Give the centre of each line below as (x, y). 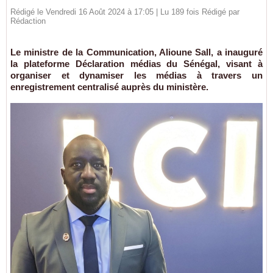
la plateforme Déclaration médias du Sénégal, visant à (136, 64)
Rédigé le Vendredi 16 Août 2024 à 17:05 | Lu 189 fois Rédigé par (125, 12)
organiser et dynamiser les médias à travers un (136, 75)
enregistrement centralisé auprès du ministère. (109, 87)
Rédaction (28, 21)
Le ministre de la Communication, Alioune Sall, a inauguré (136, 52)
